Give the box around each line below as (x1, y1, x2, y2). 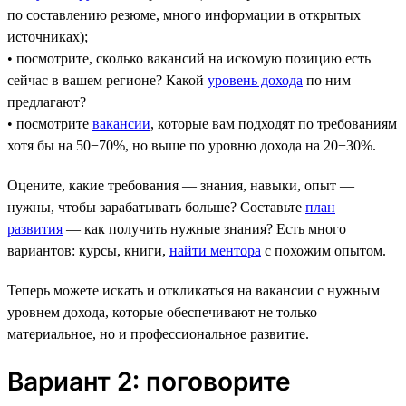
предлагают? (7, 93, 86, 110)
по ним (303, 72, 351, 88)
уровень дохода (208, 72, 303, 88)
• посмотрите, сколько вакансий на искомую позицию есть (7, 50, 371, 66)
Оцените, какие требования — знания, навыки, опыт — (7, 177, 354, 193)
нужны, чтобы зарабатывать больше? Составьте (7, 198, 305, 215)
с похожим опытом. (261, 242, 386, 258)
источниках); (7, 28, 88, 44)
